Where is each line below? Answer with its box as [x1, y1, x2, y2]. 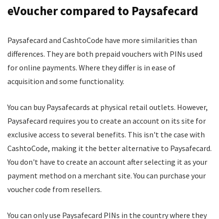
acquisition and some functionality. [7, 76, 126, 86]
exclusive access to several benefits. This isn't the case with [7, 130, 205, 139]
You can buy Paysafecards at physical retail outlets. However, [7, 102, 208, 112]
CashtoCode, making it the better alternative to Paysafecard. [7, 143, 212, 153]
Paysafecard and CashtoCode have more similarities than [7, 35, 197, 45]
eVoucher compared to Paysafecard [7, 3, 200, 19]
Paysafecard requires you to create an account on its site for [7, 116, 206, 126]
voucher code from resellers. [7, 184, 103, 194]
